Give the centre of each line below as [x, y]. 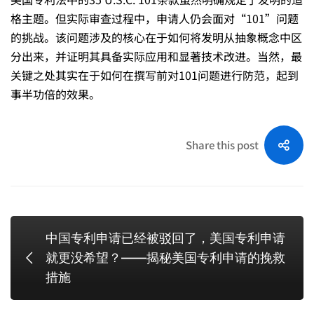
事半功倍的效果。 [55, 94]
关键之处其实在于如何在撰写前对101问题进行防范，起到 [155, 75]
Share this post [222, 144]
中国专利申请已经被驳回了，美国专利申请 [165, 238]
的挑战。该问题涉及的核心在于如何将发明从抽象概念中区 [156, 37]
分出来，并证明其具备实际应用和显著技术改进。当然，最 [156, 56]
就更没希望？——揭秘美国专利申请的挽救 [165, 257]
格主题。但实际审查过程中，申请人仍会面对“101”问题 [155, 18]
